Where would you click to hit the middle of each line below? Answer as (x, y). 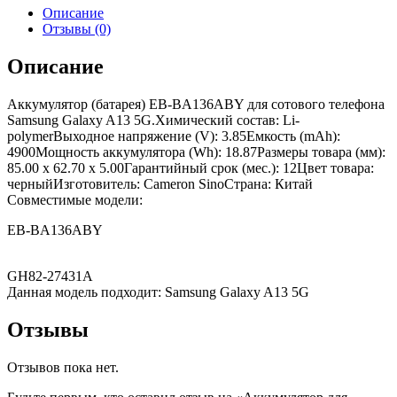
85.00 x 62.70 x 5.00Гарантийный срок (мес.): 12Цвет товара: (191, 168)
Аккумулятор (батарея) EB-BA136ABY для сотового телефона (196, 105)
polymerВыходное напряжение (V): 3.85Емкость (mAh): (174, 136)
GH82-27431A (50, 276)
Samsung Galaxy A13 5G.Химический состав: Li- (153, 121)
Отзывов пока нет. (63, 368)
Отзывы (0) (77, 29)
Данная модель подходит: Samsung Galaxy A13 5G (158, 292)
